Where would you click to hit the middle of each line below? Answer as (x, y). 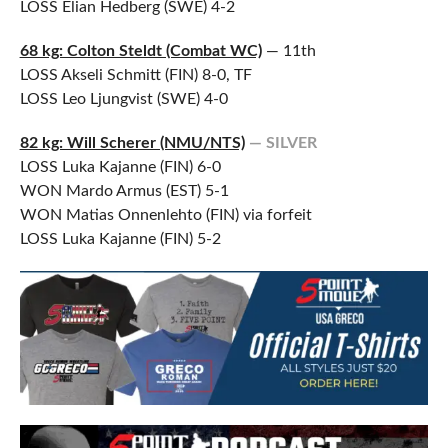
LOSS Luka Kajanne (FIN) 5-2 (120, 239)
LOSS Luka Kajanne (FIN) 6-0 (120, 167)
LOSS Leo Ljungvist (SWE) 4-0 (123, 99)
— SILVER (282, 143)
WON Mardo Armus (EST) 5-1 (124, 191)
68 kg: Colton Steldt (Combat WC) (140, 51)
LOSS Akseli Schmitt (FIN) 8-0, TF (135, 75)
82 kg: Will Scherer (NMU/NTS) (132, 143)
